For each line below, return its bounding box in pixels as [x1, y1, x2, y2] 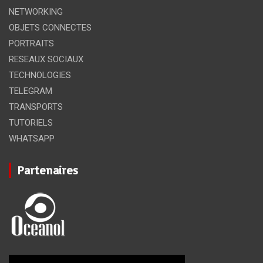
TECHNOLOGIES [9, 69, 71, 80]
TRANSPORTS [9, 101, 63, 112]
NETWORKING [9, 6, 63, 17]
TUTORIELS [9, 117, 53, 128]
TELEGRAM [9, 85, 52, 96]
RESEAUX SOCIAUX [9, 53, 83, 65]
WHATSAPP [9, 133, 55, 144]
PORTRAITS [9, 38, 54, 49]
